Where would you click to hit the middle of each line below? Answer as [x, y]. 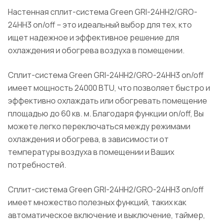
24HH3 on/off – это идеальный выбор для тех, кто [100, 25]
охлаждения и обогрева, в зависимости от [88, 139]
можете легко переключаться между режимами [99, 127]
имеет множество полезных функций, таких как [97, 203]
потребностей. [37, 165]
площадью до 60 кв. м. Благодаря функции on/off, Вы [106, 114]
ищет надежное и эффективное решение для [93, 38]
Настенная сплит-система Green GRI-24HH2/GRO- [103, 12]
